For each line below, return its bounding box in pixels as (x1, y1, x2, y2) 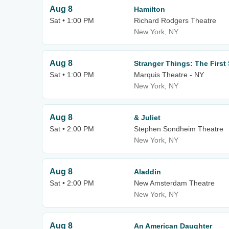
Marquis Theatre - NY (134, 71, 204, 79)
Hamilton (134, 5, 165, 13)
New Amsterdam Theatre (134, 179, 215, 187)
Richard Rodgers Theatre (134, 16, 216, 25)
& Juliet (134, 113, 161, 122)
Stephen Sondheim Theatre (134, 125, 223, 133)
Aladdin (134, 168, 161, 176)
